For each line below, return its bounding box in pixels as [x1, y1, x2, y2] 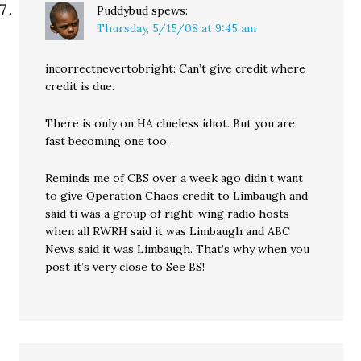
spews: [151, 3, 189, 18]
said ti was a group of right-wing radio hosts [45, 206, 290, 221]
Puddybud [97, 3, 149, 18]
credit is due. [45, 79, 115, 93]
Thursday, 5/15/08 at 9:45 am [97, 21, 257, 35]
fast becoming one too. [45, 134, 170, 148]
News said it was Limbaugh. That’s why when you [45, 242, 310, 256]
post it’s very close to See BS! [45, 259, 205, 274]
